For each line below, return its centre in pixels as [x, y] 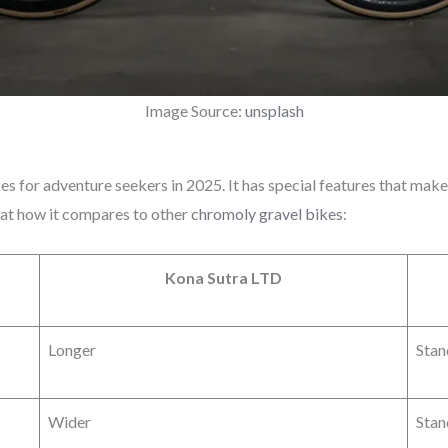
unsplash [274, 111]
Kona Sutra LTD [223, 277]
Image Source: [194, 111]
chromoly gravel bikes [267, 214]
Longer [72, 349]
